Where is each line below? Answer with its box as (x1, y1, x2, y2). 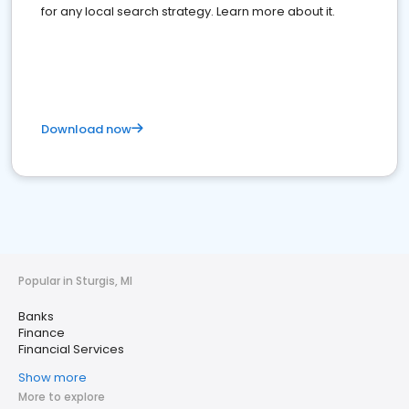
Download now (41, 121, 131, 138)
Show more (18, 369, 87, 386)
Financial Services (18, 341, 124, 358)
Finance (18, 324, 65, 341)
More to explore (18, 389, 105, 404)
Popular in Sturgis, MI (18, 273, 132, 288)
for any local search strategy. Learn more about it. (41, 3, 335, 20)
